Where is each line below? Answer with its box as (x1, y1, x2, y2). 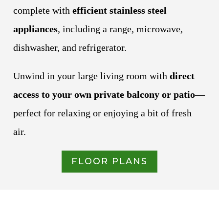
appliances (13, 23, 58, 34)
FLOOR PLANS (71, 156, 148, 167)
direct (169, 70, 195, 81)
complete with (13, 4, 72, 16)
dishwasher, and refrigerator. (13, 42, 127, 53)
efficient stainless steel (72, 4, 167, 16)
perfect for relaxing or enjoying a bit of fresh (13, 107, 192, 118)
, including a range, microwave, (57, 23, 183, 34)
